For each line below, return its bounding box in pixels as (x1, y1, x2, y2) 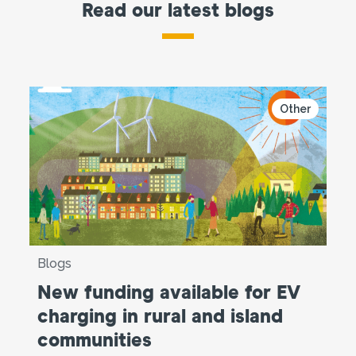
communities (37, 331, 153, 350)
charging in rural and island (37, 307, 284, 327)
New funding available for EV (37, 283, 301, 303)
